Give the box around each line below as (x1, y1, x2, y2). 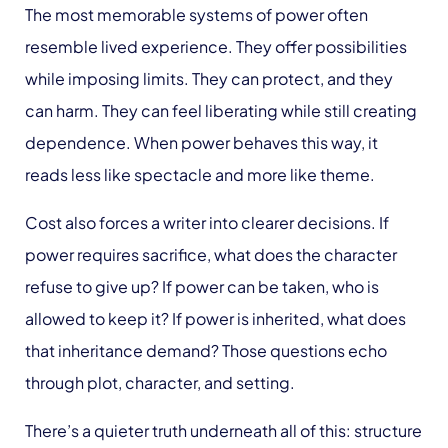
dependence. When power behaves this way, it (25, 132, 378, 154)
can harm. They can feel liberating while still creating (25, 100, 417, 122)
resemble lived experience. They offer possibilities (25, 36, 407, 58)
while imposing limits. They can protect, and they (25, 68, 393, 90)
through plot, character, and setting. (25, 372, 295, 394)
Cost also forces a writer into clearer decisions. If (25, 212, 389, 234)
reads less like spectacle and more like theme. (25, 164, 375, 186)
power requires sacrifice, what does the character (25, 244, 397, 266)
